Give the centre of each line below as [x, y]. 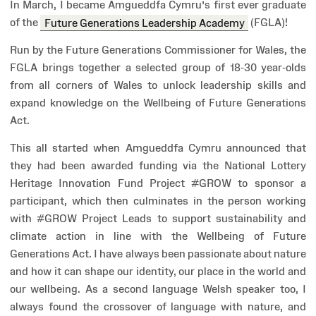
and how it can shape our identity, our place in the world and [158, 272]
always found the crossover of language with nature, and [158, 307]
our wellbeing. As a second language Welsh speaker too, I [158, 289]
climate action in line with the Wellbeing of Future [158, 236]
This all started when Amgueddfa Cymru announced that [158, 148]
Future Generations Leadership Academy [144, 23]
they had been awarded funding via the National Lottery [158, 166]
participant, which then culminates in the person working [158, 201]
